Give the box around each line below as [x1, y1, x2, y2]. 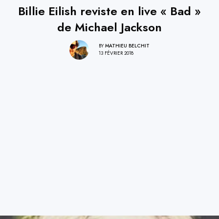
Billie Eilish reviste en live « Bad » [18, 2, 201, 20]
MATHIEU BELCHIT [105, 42, 150, 50]
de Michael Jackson [57, 18, 162, 36]
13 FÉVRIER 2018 [99, 49, 133, 57]
